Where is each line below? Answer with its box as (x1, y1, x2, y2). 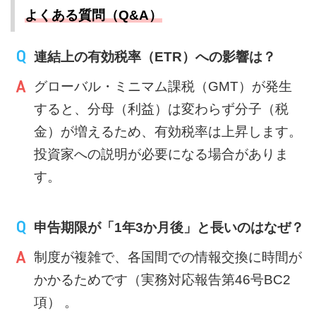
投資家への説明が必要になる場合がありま (34, 147, 289, 162)
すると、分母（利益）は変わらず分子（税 (34, 102, 289, 116)
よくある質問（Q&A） (25, 8, 162, 23)
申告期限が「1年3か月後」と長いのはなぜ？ (34, 220, 305, 235)
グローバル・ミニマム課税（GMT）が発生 (34, 79, 293, 94)
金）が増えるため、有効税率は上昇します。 (34, 124, 303, 139)
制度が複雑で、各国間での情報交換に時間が (34, 250, 303, 265)
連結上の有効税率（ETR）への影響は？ (34, 49, 276, 64)
